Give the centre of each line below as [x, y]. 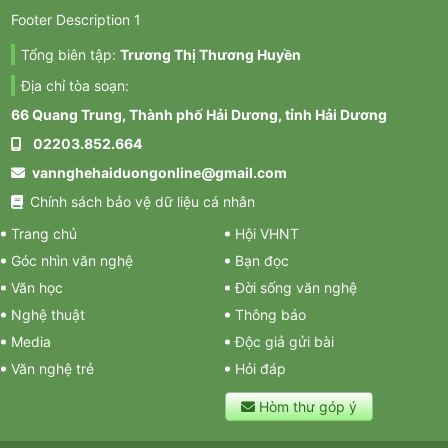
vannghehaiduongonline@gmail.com [159, 173]
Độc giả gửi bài [284, 342]
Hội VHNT [266, 234]
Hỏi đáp [260, 369]
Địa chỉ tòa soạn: [74, 86]
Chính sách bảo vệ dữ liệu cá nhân [142, 202]
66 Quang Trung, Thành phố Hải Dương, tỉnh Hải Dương [198, 115]
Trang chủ [43, 234]
